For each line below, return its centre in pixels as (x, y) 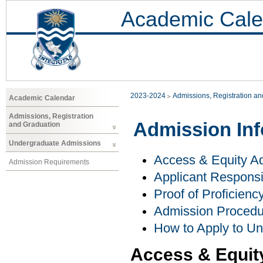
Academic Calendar (42, 98)
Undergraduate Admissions (55, 144)
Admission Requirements (49, 162)
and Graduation (34, 125)
